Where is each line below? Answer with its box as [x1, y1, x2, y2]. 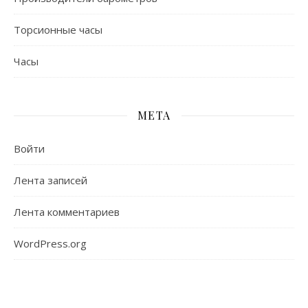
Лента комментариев [14, 205, 120, 219]
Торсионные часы [14, 23, 102, 37]
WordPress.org [14, 236, 87, 251]
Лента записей [14, 173, 87, 188]
